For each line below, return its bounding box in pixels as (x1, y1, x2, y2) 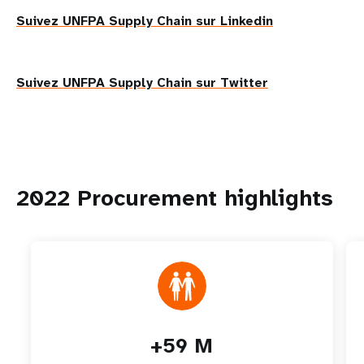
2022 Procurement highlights (16, 183, 332, 213)
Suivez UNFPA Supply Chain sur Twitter (16, 74, 268, 91)
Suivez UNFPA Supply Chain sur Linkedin (16, 12, 273, 29)
